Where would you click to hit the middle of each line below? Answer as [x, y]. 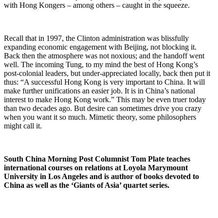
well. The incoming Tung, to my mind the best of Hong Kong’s [101, 64]
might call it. [23, 126]
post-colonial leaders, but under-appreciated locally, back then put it [107, 73]
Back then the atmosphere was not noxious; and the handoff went [104, 55]
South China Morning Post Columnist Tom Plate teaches [97, 159]
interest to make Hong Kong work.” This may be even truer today [105, 99]
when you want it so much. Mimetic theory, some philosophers [100, 117]
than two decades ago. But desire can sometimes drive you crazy [103, 108]
